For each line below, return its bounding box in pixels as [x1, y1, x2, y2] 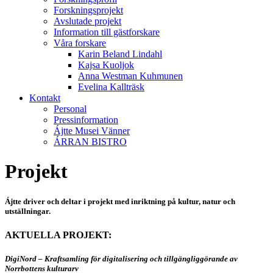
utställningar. [5, 206, 51, 216]
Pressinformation [54, 115, 118, 125]
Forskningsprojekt [54, 5, 123, 15]
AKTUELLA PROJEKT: [5, 229, 112, 240]
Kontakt [29, 93, 60, 103]
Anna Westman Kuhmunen [78, 71, 183, 81]
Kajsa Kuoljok [78, 60, 134, 70]
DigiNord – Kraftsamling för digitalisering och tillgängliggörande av [5, 253, 238, 263]
